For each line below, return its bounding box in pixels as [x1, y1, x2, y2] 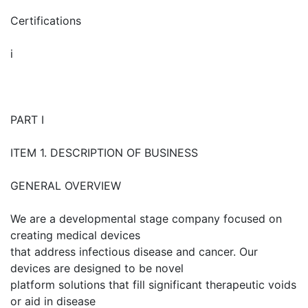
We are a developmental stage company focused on [10, 212, 282, 225]
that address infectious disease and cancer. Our [10, 245, 258, 258]
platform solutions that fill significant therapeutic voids [10, 278, 296, 291]
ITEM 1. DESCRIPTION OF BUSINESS [10, 146, 198, 159]
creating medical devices [10, 228, 140, 242]
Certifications [10, 14, 81, 27]
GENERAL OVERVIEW [10, 179, 121, 192]
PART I [10, 113, 44, 126]
